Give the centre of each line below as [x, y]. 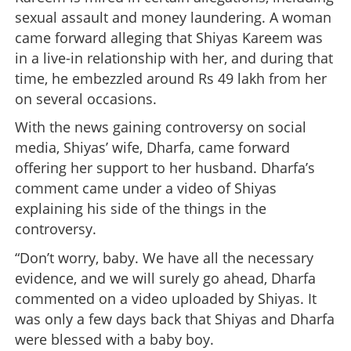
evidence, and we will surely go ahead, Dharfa [165, 279]
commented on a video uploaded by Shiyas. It [166, 299]
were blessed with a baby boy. [114, 340]
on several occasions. [86, 98]
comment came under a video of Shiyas [146, 188]
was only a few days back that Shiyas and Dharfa [175, 319]
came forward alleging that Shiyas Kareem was [169, 37]
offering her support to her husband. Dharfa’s [165, 168]
